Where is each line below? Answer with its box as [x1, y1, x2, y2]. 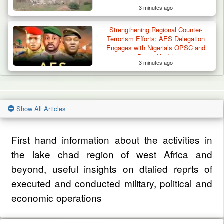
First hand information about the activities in [11, 132, 212, 146]
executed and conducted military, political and [11, 176, 212, 190]
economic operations [11, 190, 102, 204]
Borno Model [137, 51, 174, 61]
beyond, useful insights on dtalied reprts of [11, 161, 212, 175]
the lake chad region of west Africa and [11, 147, 212, 161]
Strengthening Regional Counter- [109, 24, 202, 34]
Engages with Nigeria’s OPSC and [106, 42, 205, 52]
